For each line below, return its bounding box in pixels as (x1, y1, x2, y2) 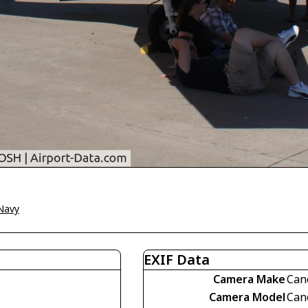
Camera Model (209, 289, 285, 305)
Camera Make (213, 272, 285, 287)
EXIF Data (144, 250, 210, 269)
